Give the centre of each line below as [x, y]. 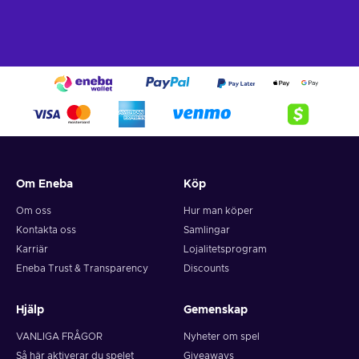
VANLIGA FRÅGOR [59, 337]
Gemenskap [216, 311]
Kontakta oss [46, 230]
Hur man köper [218, 211]
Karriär [32, 250]
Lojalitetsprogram [225, 250]
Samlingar [207, 230]
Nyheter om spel [222, 337]
